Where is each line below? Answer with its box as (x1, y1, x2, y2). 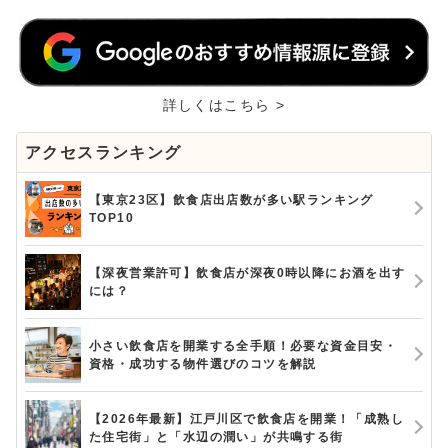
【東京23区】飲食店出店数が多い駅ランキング (89, 192, 374, 207)
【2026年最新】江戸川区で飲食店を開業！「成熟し (89, 411, 404, 426)
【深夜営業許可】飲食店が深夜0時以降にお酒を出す (89, 265, 406, 280)
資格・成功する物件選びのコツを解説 (89, 356, 317, 371)
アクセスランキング (25, 143, 182, 161)
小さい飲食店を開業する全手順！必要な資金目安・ (89, 338, 398, 353)
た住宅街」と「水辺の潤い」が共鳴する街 (89, 429, 344, 444)
